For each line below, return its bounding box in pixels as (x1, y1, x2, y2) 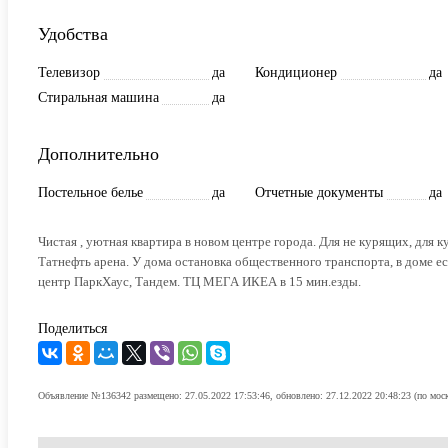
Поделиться (38, 320, 107, 336)
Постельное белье (38, 184, 143, 200)
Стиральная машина (38, 89, 159, 105)
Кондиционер (255, 64, 337, 80)
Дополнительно (38, 143, 159, 164)
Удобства (38, 23, 108, 44)
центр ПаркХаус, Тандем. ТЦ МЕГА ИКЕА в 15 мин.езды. (38, 273, 361, 289)
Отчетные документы (255, 184, 383, 200)
